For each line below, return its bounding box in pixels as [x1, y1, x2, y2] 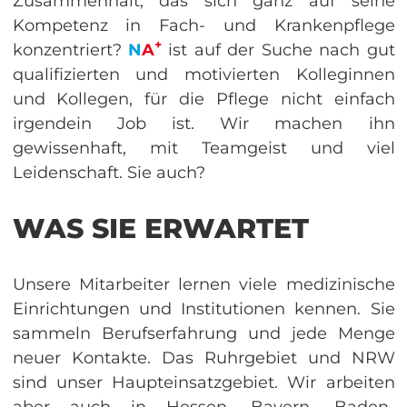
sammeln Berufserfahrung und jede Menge [12, 323, 395, 343]
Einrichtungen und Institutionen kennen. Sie [12, 298, 395, 319]
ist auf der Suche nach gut [161, 39, 395, 60]
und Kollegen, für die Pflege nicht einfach [12, 88, 395, 109]
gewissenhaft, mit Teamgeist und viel [12, 137, 395, 158]
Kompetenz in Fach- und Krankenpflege [12, 15, 395, 35]
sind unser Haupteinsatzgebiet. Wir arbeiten [12, 372, 395, 392]
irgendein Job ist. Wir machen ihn [12, 113, 395, 134]
